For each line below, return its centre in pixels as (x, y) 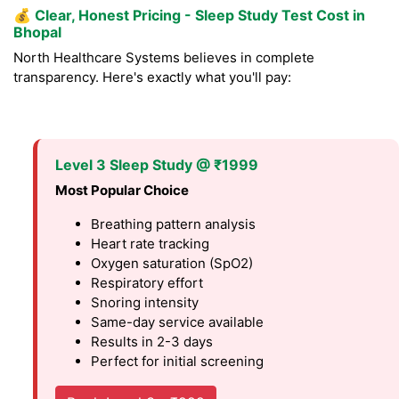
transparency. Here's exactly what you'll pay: (152, 77)
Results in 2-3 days (152, 342)
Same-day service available (178, 322)
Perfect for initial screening (178, 362)
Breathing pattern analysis (174, 224)
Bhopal (37, 33)
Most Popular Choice (122, 191)
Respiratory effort (147, 283)
